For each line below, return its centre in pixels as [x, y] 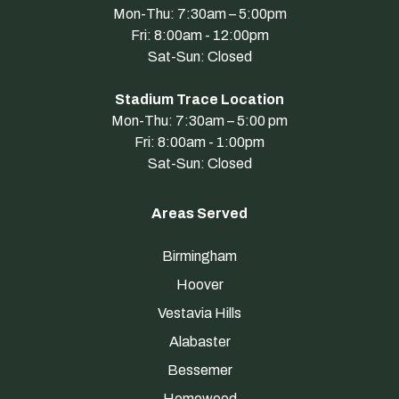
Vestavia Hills [199, 313]
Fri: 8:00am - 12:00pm [199, 35]
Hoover [199, 284]
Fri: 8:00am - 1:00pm [199, 142]
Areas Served [199, 213]
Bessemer [199, 370]
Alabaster [199, 341]
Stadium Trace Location [199, 99]
